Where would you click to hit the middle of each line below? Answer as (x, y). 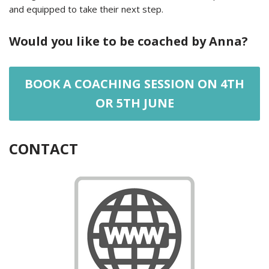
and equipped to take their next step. (86, 9)
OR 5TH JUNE (134, 103)
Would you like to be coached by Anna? (128, 41)
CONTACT (44, 148)
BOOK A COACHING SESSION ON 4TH (134, 83)
